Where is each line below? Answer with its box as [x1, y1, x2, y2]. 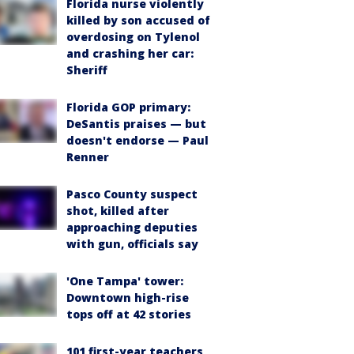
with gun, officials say [66, 235, 198, 251]
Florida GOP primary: [66, 99, 190, 115]
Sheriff [66, 62, 107, 77]
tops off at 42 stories [66, 306, 191, 322]
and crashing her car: [66, 45, 194, 61]
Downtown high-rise [66, 289, 189, 305]
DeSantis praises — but [66, 115, 206, 131]
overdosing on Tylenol [66, 28, 200, 44]
